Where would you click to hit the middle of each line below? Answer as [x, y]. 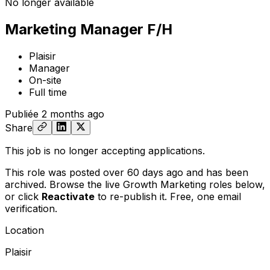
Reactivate [68, 196]
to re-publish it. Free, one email [168, 196]
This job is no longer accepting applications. [105, 150]
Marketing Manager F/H [89, 29]
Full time [48, 92]
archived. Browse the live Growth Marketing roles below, [135, 184]
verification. [31, 208]
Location [24, 230]
